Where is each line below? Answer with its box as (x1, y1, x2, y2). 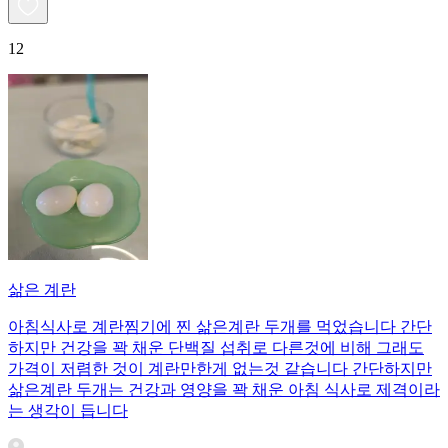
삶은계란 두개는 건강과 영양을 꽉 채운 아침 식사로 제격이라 (8, 380, 440, 398)
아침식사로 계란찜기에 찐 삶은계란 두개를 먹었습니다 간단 (8, 317, 432, 335)
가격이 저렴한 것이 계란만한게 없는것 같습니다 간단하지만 (8, 359, 432, 377)
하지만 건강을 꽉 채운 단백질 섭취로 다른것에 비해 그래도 (8, 338, 424, 356)
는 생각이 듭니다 (8, 401, 128, 419)
